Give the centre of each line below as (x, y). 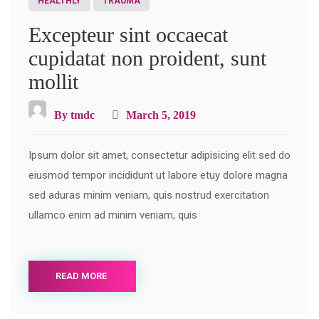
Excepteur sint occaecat (128, 35)
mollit (53, 82)
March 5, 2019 (159, 115)
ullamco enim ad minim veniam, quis (113, 215)
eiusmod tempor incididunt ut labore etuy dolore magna (158, 176)
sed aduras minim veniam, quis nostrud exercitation (149, 195)
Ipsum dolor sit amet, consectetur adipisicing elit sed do (159, 156)
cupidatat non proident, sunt (147, 58)
